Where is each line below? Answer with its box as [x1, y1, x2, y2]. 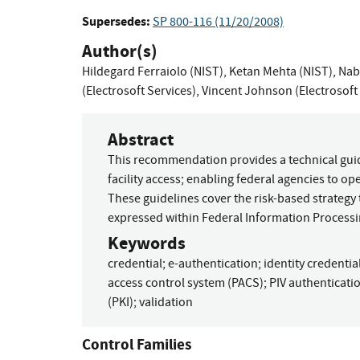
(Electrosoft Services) [82, 83, 196, 100]
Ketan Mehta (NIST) [229, 63, 333, 80]
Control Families [82, 333, 191, 354]
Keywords [108, 230, 186, 256]
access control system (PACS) [108, 274, 264, 291]
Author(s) [82, 39, 157, 64]
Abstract [108, 126, 174, 152]
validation [139, 293, 193, 310]
